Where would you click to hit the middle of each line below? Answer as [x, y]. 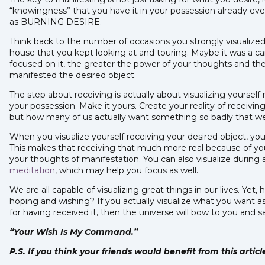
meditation [32, 170]
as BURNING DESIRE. [57, 22]
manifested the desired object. [74, 75]
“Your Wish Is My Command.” [74, 232]
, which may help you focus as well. [127, 170]
